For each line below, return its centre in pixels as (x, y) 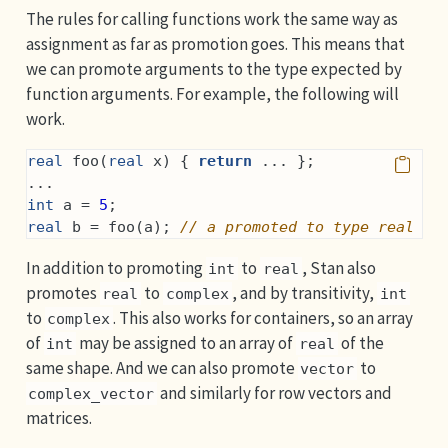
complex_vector (91, 393)
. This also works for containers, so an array (263, 317)
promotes (62, 292)
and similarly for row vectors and (275, 392)
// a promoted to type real (296, 226)
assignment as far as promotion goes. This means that (215, 43)
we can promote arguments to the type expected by (213, 68)
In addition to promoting (115, 267)
